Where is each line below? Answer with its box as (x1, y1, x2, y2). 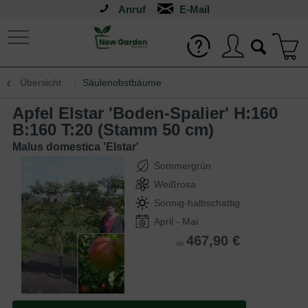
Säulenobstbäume (82, 77, 162, 88)
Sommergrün (154, 160, 211, 171)
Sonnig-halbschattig (154, 197, 240, 208)
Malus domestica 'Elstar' (12, 141, 139, 153)
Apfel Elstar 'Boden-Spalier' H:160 (12, 104, 24, 122)
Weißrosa (154, 179, 196, 190)
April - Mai (154, 216, 198, 227)
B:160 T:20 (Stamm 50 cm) (12, 120, 214, 139)
